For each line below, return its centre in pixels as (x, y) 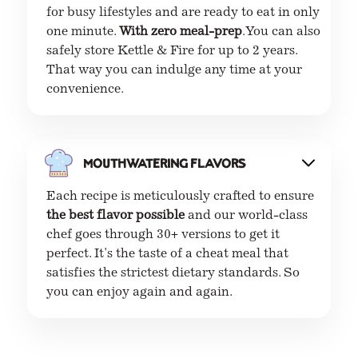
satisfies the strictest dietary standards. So (173, 273)
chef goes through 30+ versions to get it (163, 235)
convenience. (86, 89)
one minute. (83, 32)
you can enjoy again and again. (140, 292)
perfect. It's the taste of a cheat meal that (168, 254)
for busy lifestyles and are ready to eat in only (183, 12)
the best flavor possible (117, 215)
